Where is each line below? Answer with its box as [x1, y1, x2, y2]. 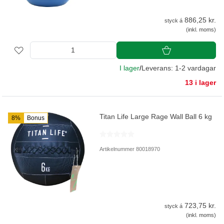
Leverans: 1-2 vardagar [141, 64, 216, 72]
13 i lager [185, 78, 216, 87]
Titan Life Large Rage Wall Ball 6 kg [99, 112, 212, 121]
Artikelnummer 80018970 [99, 146, 160, 152]
